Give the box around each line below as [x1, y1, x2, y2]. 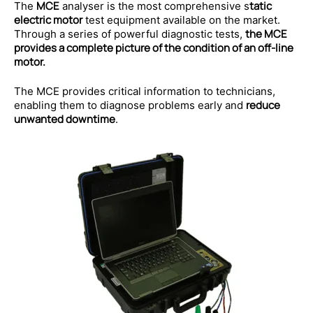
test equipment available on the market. [82, 13, 280, 27]
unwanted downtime [14, 111, 115, 126]
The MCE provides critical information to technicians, [14, 84, 275, 98]
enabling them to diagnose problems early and [14, 98, 246, 112]
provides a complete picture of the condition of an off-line [14, 40, 293, 55]
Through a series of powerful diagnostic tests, [14, 27, 245, 41]
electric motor [14, 12, 82, 27]
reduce [246, 97, 280, 112]
